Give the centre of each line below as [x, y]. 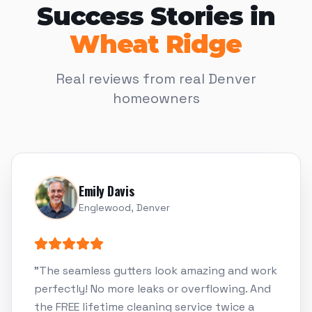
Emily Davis [107, 191]
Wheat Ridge [156, 44]
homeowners [156, 99]
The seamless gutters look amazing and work [158, 271]
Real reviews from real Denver [156, 79]
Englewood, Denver [124, 208]
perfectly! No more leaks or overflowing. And [153, 289]
